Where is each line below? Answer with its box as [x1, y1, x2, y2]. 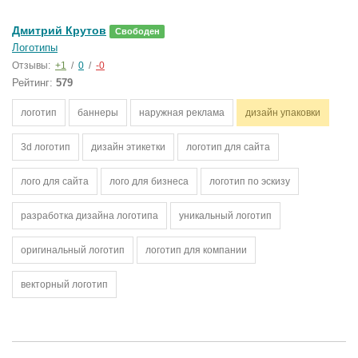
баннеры [78, 107, 118, 118]
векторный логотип [21, 279, 108, 290]
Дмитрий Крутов [12, 24, 106, 37]
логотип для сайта [186, 141, 270, 153]
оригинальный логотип [21, 245, 125, 256]
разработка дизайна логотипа [21, 210, 158, 221]
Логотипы [12, 42, 58, 54]
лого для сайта [21, 176, 89, 187]
